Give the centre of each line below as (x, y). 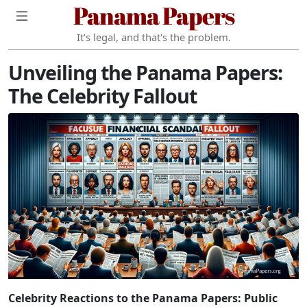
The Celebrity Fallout (102, 96)
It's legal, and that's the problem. (153, 37)
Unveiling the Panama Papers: (145, 72)
